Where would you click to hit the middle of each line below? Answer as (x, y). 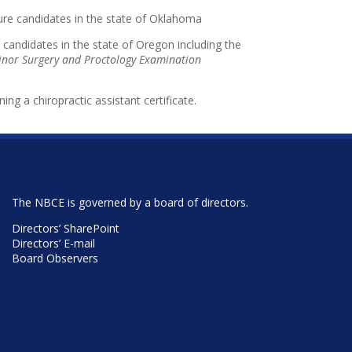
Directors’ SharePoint (65, 228)
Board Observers (55, 258)
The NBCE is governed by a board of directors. (130, 202)
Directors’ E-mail (53, 243)
